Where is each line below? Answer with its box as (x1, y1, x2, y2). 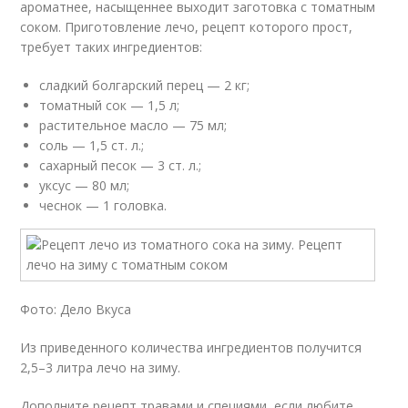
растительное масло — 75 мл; (39, 117, 228, 134)
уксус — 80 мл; (39, 177, 130, 194)
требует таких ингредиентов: (20, 38, 203, 56)
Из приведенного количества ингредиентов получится (20, 339, 362, 356)
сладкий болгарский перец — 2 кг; (39, 76, 250, 94)
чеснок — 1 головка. (39, 197, 168, 214)
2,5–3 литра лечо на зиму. (20, 359, 181, 376)
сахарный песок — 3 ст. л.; (39, 157, 202, 174)
